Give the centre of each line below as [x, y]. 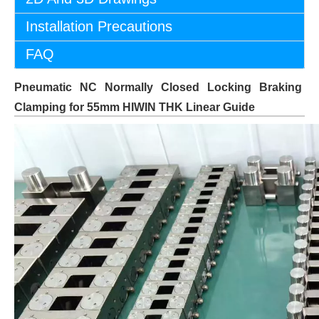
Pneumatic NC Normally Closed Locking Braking [158, 87]
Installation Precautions [99, 26]
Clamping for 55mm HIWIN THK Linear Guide [135, 107]
